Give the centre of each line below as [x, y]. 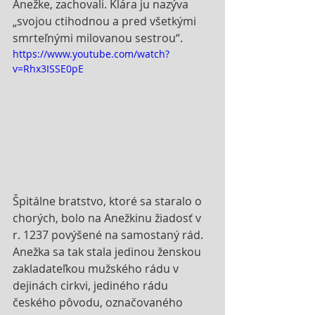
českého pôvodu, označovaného [99, 302]
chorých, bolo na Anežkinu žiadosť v [108, 218]
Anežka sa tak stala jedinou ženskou [108, 251]
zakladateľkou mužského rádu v [97, 268]
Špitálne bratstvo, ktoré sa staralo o [109, 201]
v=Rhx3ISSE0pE [48, 68]
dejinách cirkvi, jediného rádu [92, 285]
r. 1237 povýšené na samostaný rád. [109, 234]
